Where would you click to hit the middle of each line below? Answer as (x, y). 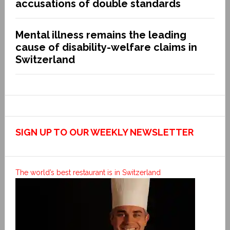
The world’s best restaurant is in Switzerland (88, 172)
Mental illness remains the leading (101, 35)
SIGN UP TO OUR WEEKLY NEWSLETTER (104, 132)
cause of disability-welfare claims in (106, 47)
